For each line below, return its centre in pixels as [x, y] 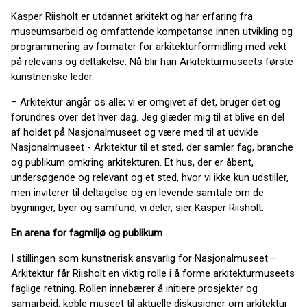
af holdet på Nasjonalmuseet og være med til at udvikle [135, 132]
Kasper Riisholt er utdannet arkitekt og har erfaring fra [132, 16]
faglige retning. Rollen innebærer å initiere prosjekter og [134, 288]
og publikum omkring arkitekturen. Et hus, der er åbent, [132, 162]
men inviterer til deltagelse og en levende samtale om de [137, 193]
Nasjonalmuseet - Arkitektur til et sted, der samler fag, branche [152, 147]
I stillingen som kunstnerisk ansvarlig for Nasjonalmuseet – [144, 258]
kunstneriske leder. [52, 77]
